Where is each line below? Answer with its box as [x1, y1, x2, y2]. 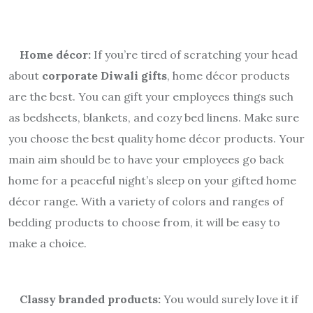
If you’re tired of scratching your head [91, 47, 298, 61]
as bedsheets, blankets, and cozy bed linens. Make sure [8, 110, 299, 124]
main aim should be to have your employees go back [8, 152, 284, 166]
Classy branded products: [20, 291, 161, 306]
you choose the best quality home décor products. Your [8, 131, 305, 145]
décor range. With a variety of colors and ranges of [8, 194, 284, 208]
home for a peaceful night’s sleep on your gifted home [8, 173, 296, 187]
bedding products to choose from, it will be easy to [8, 214, 280, 229]
